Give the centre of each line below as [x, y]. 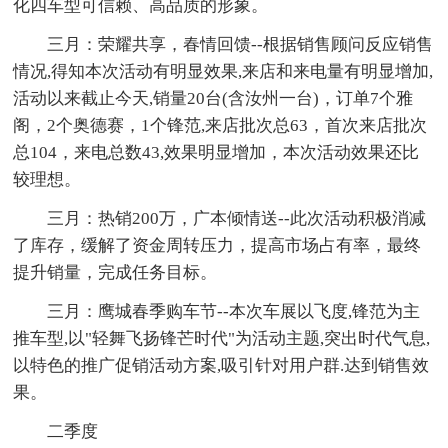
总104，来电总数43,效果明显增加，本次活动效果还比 [216, 152]
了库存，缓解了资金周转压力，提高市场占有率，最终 [217, 245]
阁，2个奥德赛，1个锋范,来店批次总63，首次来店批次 [220, 125]
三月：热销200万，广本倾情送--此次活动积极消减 [237, 218]
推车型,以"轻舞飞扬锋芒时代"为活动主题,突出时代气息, [222, 338]
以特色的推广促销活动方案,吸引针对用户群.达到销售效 [221, 365]
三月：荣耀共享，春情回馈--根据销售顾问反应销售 [240, 44]
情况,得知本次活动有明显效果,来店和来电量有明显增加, [223, 71]
